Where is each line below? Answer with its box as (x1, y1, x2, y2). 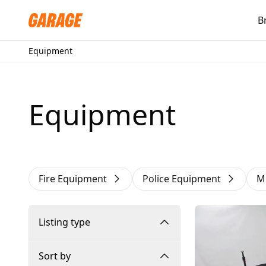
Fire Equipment (39, 172, 107, 185)
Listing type (39, 216, 90, 229)
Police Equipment (142, 172, 221, 185)
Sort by (39, 249, 71, 262)
